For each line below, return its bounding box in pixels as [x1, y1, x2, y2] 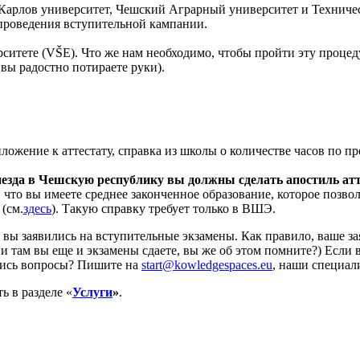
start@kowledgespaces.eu [141, 258, 272, 272]
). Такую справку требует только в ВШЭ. [51, 202, 276, 216]
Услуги [72, 285, 112, 300]
